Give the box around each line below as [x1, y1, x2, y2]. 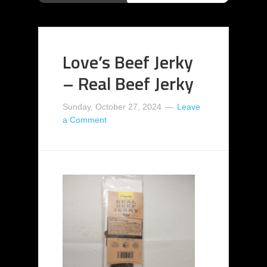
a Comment [63, 115, 107, 125]
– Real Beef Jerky [63, 70, 194, 97]
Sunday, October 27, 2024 [63, 102, 162, 111]
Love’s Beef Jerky [63, 48, 193, 76]
